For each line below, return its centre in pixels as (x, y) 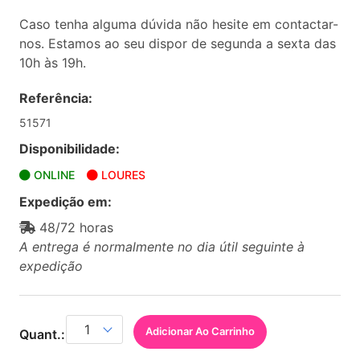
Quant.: (44, 334)
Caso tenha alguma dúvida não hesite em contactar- (179, 24)
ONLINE (53, 175)
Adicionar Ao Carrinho (200, 331)
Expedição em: (65, 202)
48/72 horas (74, 227)
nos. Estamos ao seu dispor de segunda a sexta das (178, 43)
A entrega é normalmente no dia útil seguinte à (162, 247)
